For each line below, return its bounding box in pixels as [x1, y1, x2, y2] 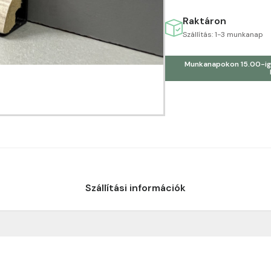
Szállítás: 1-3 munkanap [183, 30, 263, 39]
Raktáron [183, 15, 226, 27]
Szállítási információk [85, 181, 186, 194]
